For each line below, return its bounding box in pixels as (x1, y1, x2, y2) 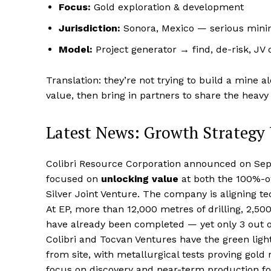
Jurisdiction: (59, 22, 120, 34)
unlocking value (101, 173, 178, 185)
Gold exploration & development (91, 1, 244, 13)
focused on (46, 173, 101, 185)
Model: (59, 44, 93, 56)
